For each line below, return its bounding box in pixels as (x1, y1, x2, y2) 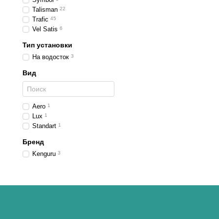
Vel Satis (32, 25, 58, 33)
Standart (32, 122, 56, 130)
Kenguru (32, 150, 56, 157)
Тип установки (22, 41, 72, 49)
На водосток (32, 53, 69, 61)
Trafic (32, 16, 48, 23)
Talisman (32, 6, 58, 13)
